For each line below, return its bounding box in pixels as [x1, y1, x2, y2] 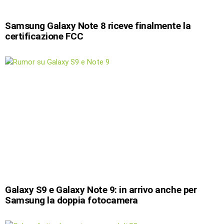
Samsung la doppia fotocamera [5, 194, 138, 206]
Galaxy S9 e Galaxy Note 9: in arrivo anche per [5, 183, 197, 195]
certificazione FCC [5, 30, 83, 42]
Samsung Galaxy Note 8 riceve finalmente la [5, 20, 191, 32]
